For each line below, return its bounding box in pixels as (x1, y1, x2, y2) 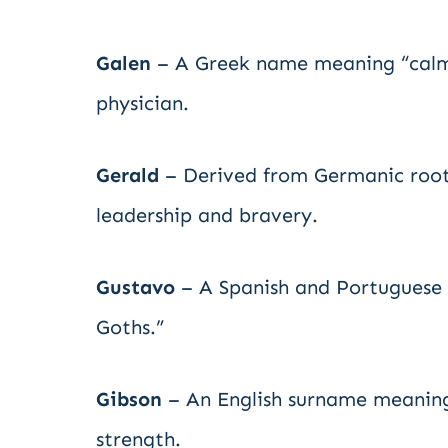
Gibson (96, 387, 162, 411)
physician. (96, 91, 189, 115)
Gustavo (96, 275, 175, 299)
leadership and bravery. (96, 203, 318, 227)
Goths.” (96, 315, 164, 339)
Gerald (96, 163, 159, 187)
